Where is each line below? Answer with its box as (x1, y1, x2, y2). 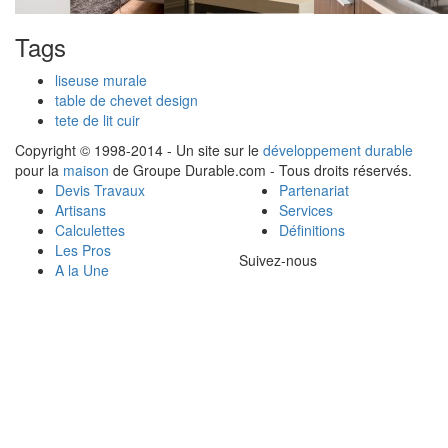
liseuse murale (55, 70, 147, 91)
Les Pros (55, 240, 111, 261)
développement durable (263, 140, 413, 161)
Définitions (279, 220, 345, 241)
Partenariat (279, 180, 349, 201)
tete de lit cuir (55, 110, 140, 131)
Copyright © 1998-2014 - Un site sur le (15, 140, 263, 161)
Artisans (55, 200, 106, 221)
